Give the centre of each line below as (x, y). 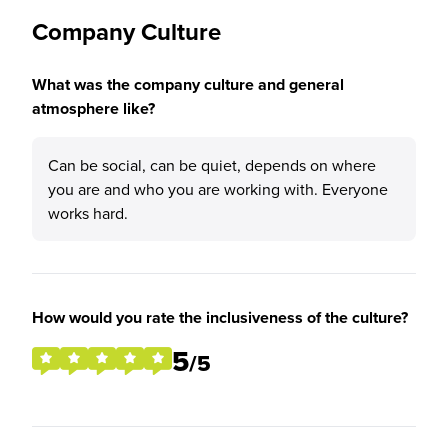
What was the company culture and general (188, 84)
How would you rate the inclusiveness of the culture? (220, 317)
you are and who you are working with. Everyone (218, 189)
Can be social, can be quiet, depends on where (212, 165)
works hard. (88, 213)
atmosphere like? (93, 108)
